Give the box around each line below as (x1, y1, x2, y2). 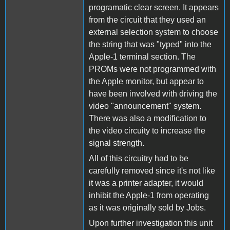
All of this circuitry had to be (89, 154, 188, 163)
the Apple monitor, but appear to (89, 76, 204, 86)
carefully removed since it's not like (89, 166, 215, 175)
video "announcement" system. (89, 101, 201, 110)
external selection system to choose (89, 27, 218, 36)
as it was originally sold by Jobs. (89, 203, 206, 212)
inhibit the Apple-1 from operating (89, 190, 209, 200)
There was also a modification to (89, 113, 206, 123)
